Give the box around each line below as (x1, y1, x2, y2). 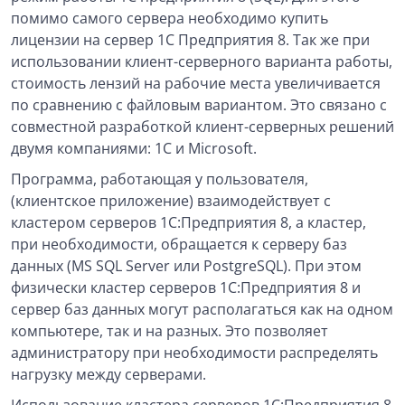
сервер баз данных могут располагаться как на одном (11, 299, 393, 319)
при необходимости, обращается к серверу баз (11, 234, 347, 254)
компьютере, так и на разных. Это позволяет (11, 321, 328, 341)
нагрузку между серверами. (11, 364, 206, 384)
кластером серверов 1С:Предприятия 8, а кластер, (11, 212, 366, 232)
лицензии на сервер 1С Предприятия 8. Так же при (11, 30, 370, 50)
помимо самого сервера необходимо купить (11, 8, 328, 28)
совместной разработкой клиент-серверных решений (11, 117, 394, 137)
